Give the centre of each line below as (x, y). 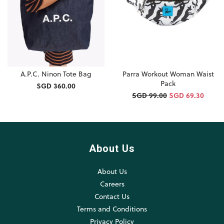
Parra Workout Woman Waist (168, 74)
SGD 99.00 (149, 95)
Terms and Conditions (112, 209)
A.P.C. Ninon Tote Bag (56, 74)
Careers (112, 184)
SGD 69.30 (186, 95)
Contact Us (112, 196)
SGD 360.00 (56, 86)
